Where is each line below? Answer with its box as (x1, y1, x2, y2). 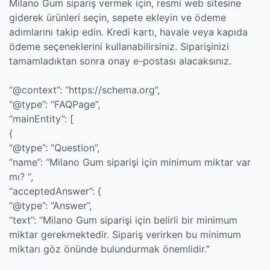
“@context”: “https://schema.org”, (9, 84, 160, 96)
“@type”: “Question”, (9, 142, 99, 154)
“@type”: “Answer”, (9, 199, 92, 212)
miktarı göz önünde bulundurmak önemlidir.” (9, 243, 210, 255)
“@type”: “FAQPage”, (9, 98, 100, 110)
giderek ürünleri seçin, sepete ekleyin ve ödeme (9, 11, 226, 24)
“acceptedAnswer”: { (9, 185, 101, 197)
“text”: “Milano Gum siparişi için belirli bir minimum (9, 214, 237, 226)
